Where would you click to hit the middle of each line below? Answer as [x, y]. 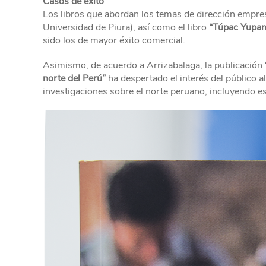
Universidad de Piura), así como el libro [125, 27]
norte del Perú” [74, 78]
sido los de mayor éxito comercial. [114, 40]
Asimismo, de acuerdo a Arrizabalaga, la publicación [154, 65]
